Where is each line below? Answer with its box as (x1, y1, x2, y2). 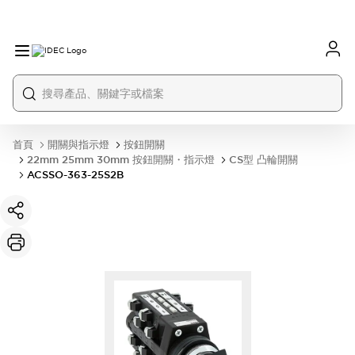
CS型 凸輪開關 (229, 153, 298, 166)
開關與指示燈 (48, 138, 109, 151)
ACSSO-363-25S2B (27, 168, 124, 181)
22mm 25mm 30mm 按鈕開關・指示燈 (27, 153, 215, 166)
